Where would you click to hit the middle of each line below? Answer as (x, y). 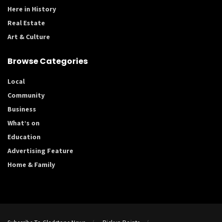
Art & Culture (29, 37)
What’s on (24, 123)
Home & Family (31, 165)
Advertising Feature (40, 151)
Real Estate (26, 23)
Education (24, 137)
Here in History (32, 9)
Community (26, 95)
